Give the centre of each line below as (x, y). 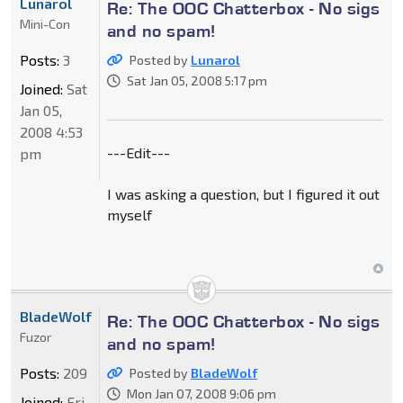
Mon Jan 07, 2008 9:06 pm (201, 393)
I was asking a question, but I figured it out (243, 193)
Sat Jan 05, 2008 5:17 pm (197, 80)
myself (129, 214)
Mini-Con (45, 23)
